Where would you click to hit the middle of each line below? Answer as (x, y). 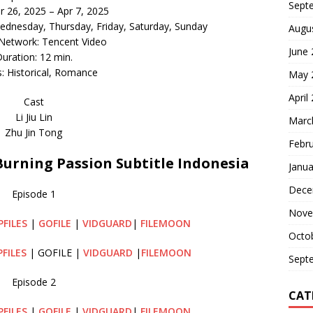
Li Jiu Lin (34, 117)
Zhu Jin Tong (34, 132)
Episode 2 (34, 282)
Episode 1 (34, 194)
